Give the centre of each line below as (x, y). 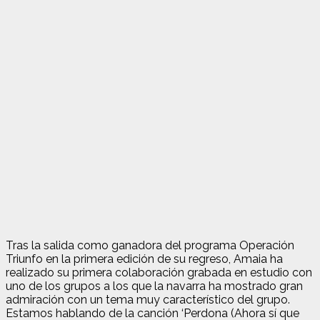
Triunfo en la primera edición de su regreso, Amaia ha (144, 259)
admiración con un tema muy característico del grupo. (148, 299)
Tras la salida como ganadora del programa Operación (150, 245)
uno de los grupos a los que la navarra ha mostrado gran (154, 286)
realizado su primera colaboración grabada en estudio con (159, 272)
